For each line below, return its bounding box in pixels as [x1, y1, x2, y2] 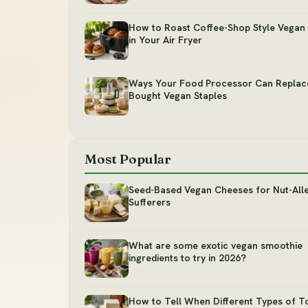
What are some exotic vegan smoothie [129, 239, 302, 252]
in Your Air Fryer [129, 34, 202, 47]
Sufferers [129, 196, 170, 209]
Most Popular [85, 151, 171, 168]
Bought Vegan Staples [129, 89, 227, 102]
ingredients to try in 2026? [129, 252, 246, 265]
